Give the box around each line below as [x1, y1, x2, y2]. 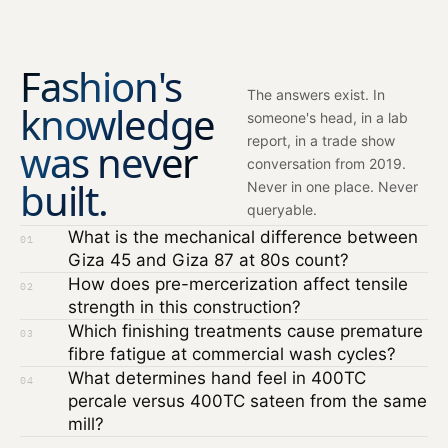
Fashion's [20, 58, 183, 114]
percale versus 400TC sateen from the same [68, 390, 427, 411]
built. [20, 172, 108, 228]
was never [20, 134, 199, 190]
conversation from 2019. [247, 154, 407, 172]
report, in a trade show [247, 131, 396, 149]
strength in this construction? [68, 296, 301, 317]
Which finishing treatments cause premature [68, 320, 423, 341]
